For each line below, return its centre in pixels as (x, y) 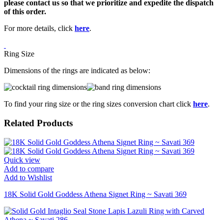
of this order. (25, 12)
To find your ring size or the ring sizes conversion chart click (98, 104)
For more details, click (39, 28)
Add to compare (29, 168)
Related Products (38, 123)
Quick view (22, 160)
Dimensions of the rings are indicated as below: (77, 71)
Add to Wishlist (28, 177)
